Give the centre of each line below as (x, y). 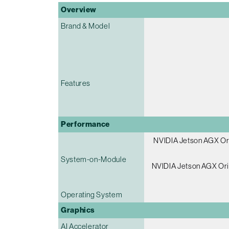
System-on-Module (94, 159)
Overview (79, 10)
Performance (86, 124)
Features (76, 83)
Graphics (78, 210)
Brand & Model (86, 26)
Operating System (92, 195)
